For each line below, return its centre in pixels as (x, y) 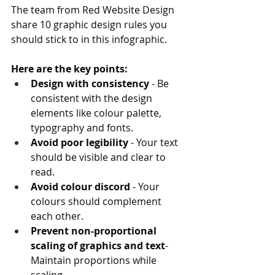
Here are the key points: (69, 69)
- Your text (154, 142)
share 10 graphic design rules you (90, 25)
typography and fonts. (82, 128)
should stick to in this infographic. (89, 39)
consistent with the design (93, 98)
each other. (57, 216)
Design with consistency (90, 83)
